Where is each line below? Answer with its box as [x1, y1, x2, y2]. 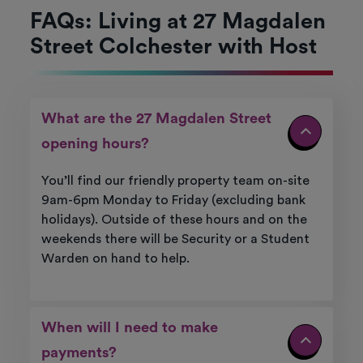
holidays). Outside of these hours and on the [41, 213, 307, 227]
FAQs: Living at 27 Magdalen [29, 11, 326, 33]
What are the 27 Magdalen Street [41, 111, 271, 127]
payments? [41, 345, 117, 361]
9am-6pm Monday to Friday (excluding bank [41, 194, 305, 207]
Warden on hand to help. [41, 252, 190, 266]
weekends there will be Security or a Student [41, 233, 310, 246]
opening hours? [41, 136, 149, 152]
